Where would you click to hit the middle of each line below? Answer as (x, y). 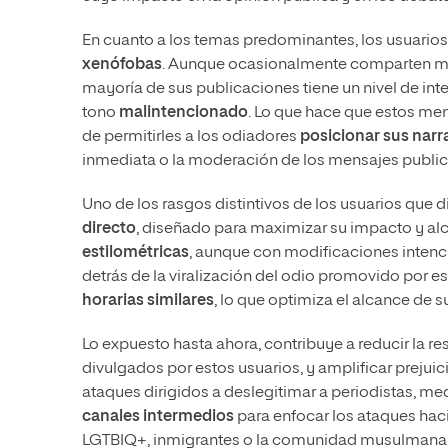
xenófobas (122, 65)
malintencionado (183, 113)
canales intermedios (158, 417)
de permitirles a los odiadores (191, 137)
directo (109, 229)
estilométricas (135, 253)
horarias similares (148, 301)
